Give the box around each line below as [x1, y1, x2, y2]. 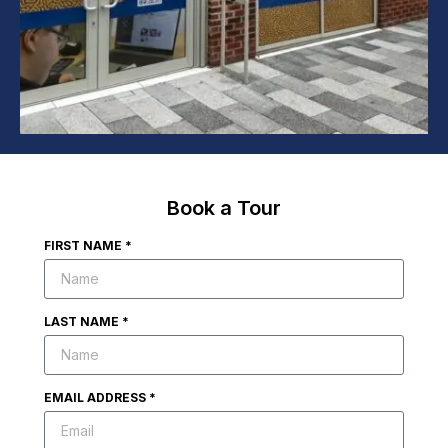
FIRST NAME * [44, 237, 132, 253]
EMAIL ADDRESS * [44, 389, 156, 405]
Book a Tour [167, 195, 281, 220]
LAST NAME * [44, 313, 129, 329]
